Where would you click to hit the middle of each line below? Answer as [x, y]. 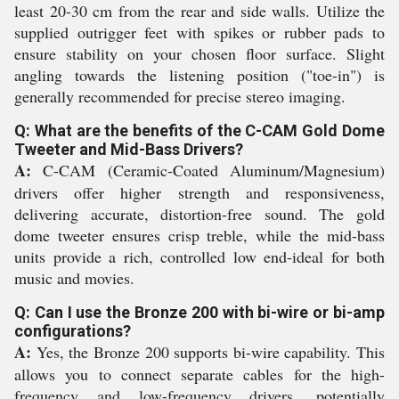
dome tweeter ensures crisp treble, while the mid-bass [199, 235]
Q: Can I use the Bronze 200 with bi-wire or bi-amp [199, 312]
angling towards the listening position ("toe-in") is [199, 75]
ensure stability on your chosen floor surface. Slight [199, 53]
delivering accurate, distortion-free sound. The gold [199, 214]
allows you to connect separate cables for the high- [199, 374]
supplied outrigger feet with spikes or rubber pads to [199, 32]
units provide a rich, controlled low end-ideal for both [199, 256]
